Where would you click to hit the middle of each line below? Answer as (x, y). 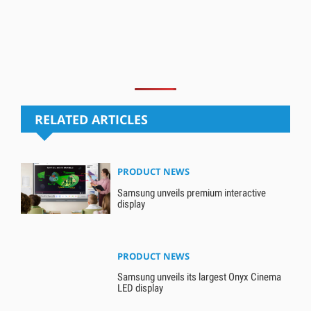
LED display (141, 288)
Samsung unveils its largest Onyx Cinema (200, 277)
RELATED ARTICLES (91, 119)
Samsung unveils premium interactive (192, 193)
